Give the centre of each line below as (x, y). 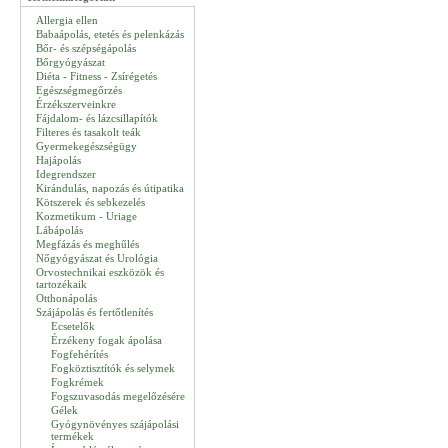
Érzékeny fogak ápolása (106, 340)
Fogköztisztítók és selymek (113, 368)
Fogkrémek (77, 382)
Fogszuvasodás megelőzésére (118, 396)
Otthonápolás (66, 298)
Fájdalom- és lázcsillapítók (97, 118)
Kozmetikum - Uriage (86, 216)
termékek (72, 436)
